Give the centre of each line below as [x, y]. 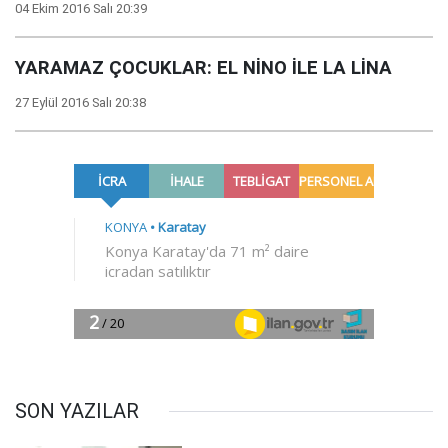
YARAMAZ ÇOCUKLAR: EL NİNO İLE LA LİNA [203, 68]
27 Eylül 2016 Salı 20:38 [80, 102]
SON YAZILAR [77, 411]
